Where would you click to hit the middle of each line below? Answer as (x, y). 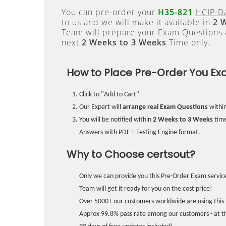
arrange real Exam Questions (165, 107)
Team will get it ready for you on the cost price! (146, 189)
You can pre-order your (110, 12)
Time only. (188, 42)
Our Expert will (101, 107)
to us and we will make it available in (137, 22)
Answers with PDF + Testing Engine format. (140, 132)
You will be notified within (116, 120)
